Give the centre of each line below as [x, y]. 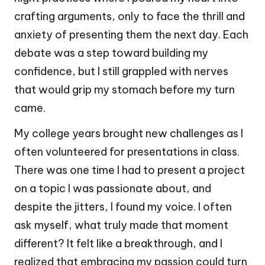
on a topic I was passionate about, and [113, 189]
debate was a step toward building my [111, 53]
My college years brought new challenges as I [129, 134]
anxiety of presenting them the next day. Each [131, 35]
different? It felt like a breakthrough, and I [118, 244]
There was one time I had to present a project [130, 170]
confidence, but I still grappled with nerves [121, 72]
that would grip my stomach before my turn [125, 90]
